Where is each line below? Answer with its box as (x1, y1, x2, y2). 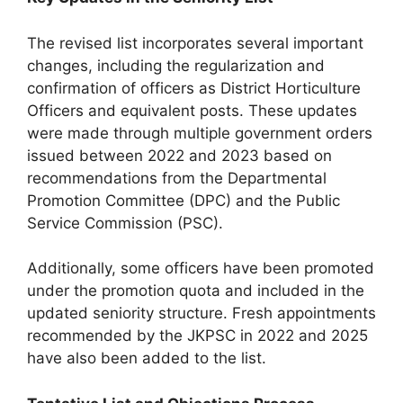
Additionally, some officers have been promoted (27, 259, 374, 277)
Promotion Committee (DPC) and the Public (27, 191, 340, 210)
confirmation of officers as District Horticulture (27, 78, 361, 97)
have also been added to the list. (27, 349, 266, 367)
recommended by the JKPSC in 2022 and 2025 (27, 327, 368, 345)
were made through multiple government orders (27, 123, 372, 142)
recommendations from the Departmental (27, 168, 327, 187)
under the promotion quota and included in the (27, 282, 364, 300)
